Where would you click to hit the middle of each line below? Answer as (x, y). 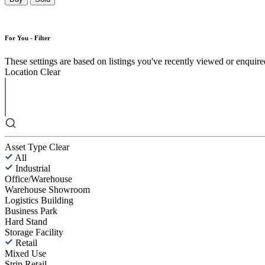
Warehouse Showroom (47, 189)
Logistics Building (39, 200)
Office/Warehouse (38, 179)
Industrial (33, 168)
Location (21, 72)
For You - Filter (28, 38)
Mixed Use (25, 253)
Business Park (31, 211)
